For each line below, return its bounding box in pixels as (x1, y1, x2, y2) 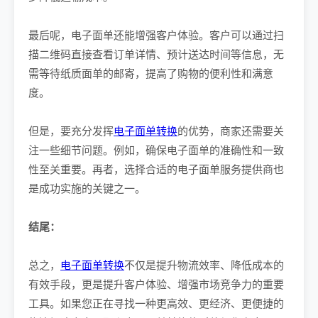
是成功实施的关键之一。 (28, 182, 146, 195)
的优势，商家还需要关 (177, 124, 284, 138)
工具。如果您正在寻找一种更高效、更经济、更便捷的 (28, 297, 284, 310)
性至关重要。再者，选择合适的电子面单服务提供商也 (28, 163, 284, 176)
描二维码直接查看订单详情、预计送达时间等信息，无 (28, 48, 284, 61)
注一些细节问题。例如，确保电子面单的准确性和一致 (28, 143, 284, 157)
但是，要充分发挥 (28, 124, 114, 138)
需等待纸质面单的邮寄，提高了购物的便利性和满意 (28, 67, 273, 80)
